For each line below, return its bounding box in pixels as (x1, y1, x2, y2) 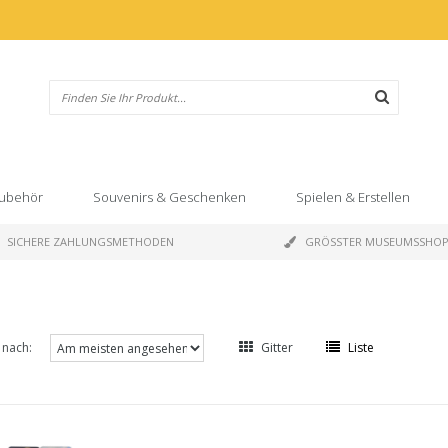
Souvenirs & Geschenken (93, 188, 246, 206)
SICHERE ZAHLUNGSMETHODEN (7, 234, 174, 249)
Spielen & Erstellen (296, 188, 410, 206)
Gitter (260, 339, 293, 356)
